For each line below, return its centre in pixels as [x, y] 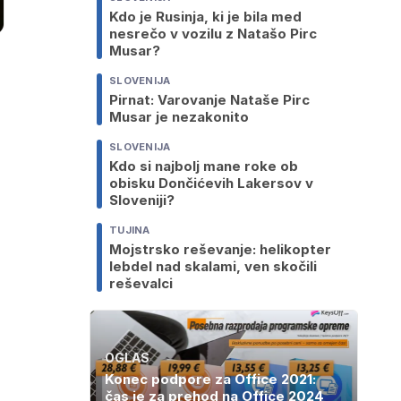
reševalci [141, 284]
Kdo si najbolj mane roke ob [204, 166]
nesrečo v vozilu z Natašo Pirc [213, 34]
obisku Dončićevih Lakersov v [211, 183]
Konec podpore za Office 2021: [210, 379]
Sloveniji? [142, 200]
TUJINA [130, 230]
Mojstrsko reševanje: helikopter [220, 250]
